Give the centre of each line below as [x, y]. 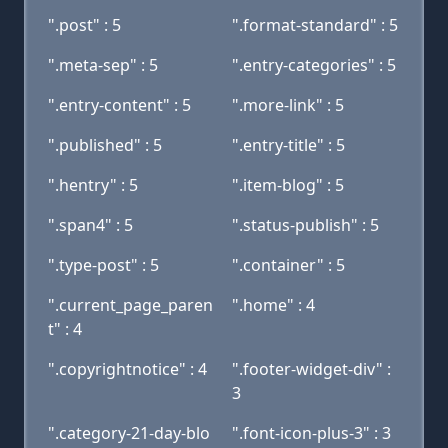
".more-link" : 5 [288, 105]
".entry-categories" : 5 [314, 65]
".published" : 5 [105, 145]
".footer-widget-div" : [311, 369]
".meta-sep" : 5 [103, 65]
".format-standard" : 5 [315, 25]
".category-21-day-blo [129, 433]
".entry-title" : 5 [288, 145]
